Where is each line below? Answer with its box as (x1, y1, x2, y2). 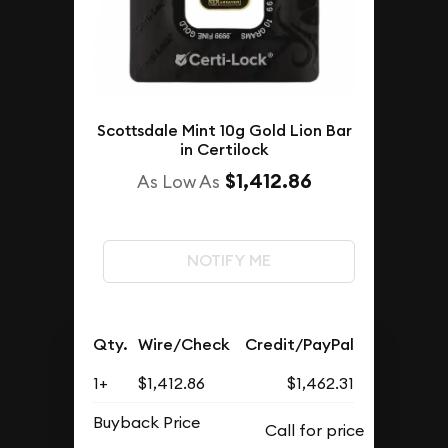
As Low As (136, 170, 220, 194)
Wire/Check (138, 334, 231, 356)
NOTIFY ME (186, 250, 271, 272)
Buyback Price (93, 412, 201, 433)
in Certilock (179, 139, 269, 161)
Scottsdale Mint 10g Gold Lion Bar (96, 120, 352, 142)
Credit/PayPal (245, 334, 355, 356)
